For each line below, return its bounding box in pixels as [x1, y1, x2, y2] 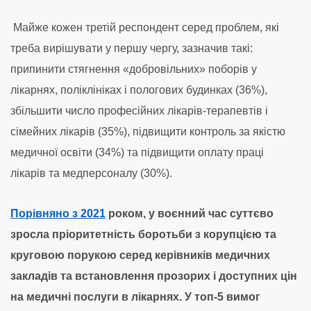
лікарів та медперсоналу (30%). [10, 167, 172, 180]
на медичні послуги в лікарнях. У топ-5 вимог [10, 291, 260, 303]
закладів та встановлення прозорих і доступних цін [10, 270, 297, 283]
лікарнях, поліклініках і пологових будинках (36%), [10, 84, 270, 96]
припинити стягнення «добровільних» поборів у [10, 63, 257, 76]
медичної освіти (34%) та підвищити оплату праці [10, 146, 264, 159]
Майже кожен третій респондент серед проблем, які [10, 22, 279, 34]
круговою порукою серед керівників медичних [10, 249, 270, 262]
